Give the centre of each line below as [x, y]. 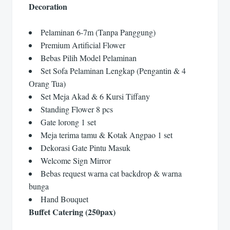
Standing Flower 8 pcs [77, 109]
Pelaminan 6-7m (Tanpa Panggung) [98, 32]
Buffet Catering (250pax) [72, 212]
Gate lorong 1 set [68, 122]
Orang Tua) [47, 84]
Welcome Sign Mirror [76, 161]
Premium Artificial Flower [83, 45]
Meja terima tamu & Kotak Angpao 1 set [107, 135]
